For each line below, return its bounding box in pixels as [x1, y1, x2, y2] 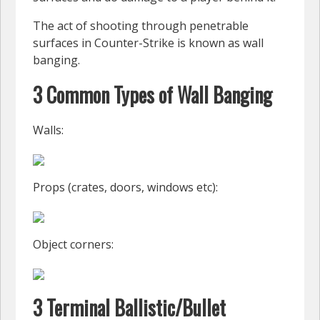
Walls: [33, 122, 64, 139]
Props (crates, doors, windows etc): [33, 179, 218, 196]
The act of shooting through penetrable [33, 18, 249, 34]
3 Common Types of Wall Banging [33, 80, 272, 110]
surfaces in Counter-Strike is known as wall [33, 35, 264, 51]
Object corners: [33, 236, 114, 253]
